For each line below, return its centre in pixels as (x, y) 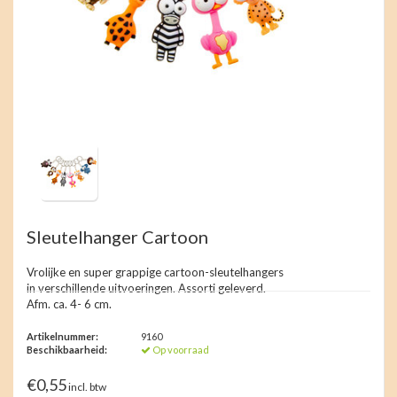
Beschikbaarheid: (67, 350)
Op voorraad (180, 350)
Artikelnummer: (62, 337)
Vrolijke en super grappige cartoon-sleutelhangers (155, 272)
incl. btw (86, 387)
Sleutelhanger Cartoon (117, 237)
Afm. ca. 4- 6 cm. (69, 304)
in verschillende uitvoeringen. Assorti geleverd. (146, 288)
